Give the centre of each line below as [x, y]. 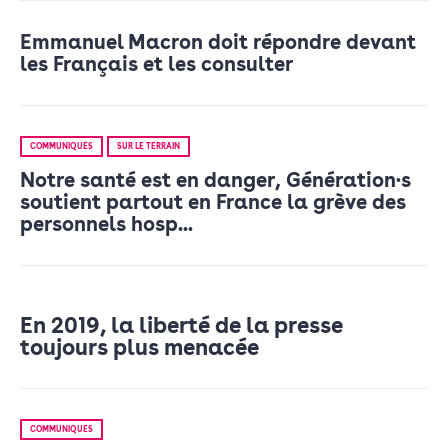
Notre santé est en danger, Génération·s [215, 180]
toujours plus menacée [139, 347]
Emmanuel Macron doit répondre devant [218, 42]
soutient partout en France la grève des [213, 202]
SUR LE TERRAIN [148, 146]
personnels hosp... [106, 224]
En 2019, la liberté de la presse [181, 325]
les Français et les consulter [156, 64]
